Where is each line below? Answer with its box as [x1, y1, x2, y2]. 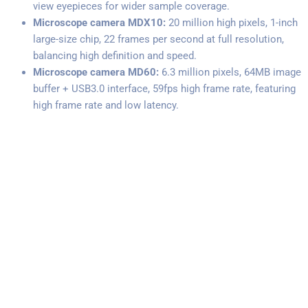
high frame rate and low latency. [33, 98, 179, 111]
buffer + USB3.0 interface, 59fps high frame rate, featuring [33, 82, 296, 95]
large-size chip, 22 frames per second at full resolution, [33, 32, 284, 45]
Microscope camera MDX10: [33, 16, 166, 29]
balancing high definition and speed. [33, 49, 197, 62]
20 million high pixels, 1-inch [166, 16, 298, 29]
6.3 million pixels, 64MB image [159, 65, 301, 78]
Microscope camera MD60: [33, 65, 159, 78]
